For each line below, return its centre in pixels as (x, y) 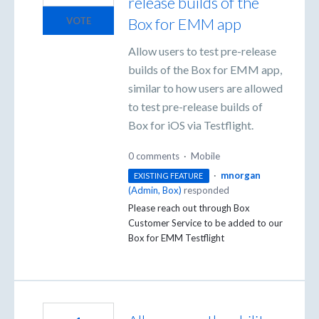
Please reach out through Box (189, 208)
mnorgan (240, 175)
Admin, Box (155, 190)
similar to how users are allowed (205, 88)
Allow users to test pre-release (202, 51)
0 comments (154, 156)
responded (205, 190)
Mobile (205, 156)
